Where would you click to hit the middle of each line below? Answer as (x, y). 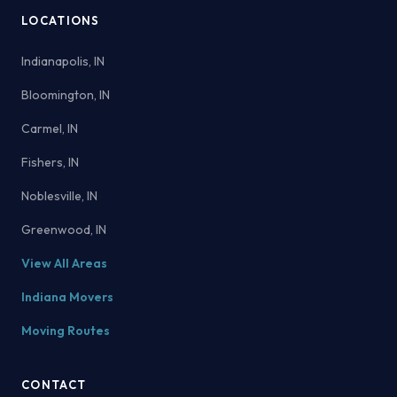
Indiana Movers (67, 297)
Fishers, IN (50, 162)
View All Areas (64, 263)
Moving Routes (66, 331)
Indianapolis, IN (63, 61)
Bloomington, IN (66, 95)
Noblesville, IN (59, 196)
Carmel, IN (50, 128)
